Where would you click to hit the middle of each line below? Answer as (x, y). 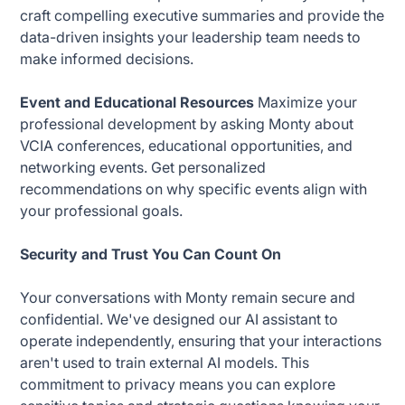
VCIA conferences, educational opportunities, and (187, 145)
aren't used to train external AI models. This (165, 362)
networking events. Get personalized (143, 167)
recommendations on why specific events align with (194, 188)
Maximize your (306, 102)
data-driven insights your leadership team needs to (191, 37)
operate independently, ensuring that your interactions (201, 340)
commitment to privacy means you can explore (178, 384)
